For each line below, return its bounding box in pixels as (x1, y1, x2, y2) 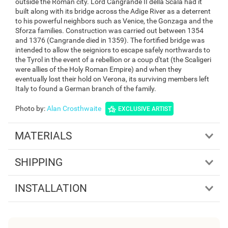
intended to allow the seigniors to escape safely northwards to (15, 46, 210, 54)
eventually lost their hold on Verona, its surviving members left (15, 75, 209, 83)
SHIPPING (14, 156, 63, 168)
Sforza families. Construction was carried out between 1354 (15, 26, 204, 35)
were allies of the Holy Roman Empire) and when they (15, 65, 182, 74)
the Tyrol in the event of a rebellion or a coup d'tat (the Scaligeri (15, 55, 211, 64)
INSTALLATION (14, 182, 87, 195)
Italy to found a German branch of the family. (15, 84, 156, 93)
